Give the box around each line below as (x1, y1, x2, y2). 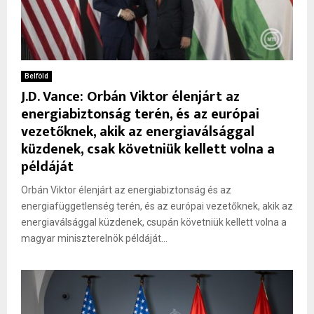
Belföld (25, 72, 48, 81)
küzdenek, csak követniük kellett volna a (21, 137, 275, 162)
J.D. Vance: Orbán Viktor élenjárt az (21, 85, 240, 109)
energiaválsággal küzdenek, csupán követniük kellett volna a (21, 217, 287, 228)
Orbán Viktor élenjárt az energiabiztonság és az (21, 184, 231, 196)
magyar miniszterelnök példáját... (21, 233, 168, 245)
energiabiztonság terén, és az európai (21, 102, 259, 127)
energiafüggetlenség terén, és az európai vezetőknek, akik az (21, 200, 293, 212)
